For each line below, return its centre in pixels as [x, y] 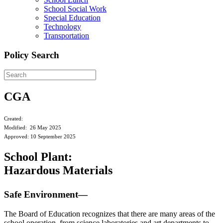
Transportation [66, 36]
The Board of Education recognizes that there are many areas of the [110, 214]
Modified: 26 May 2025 [33, 128]
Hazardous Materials [58, 170]
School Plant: [38, 157]
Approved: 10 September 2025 [40, 137]
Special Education [72, 18]
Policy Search [32, 55]
